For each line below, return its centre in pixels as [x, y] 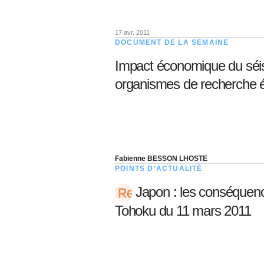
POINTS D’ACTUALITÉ [159, 169]
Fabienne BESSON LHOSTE [161, 159]
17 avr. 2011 [132, 32]
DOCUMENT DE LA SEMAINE [172, 42]
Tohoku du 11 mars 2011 [183, 211]
